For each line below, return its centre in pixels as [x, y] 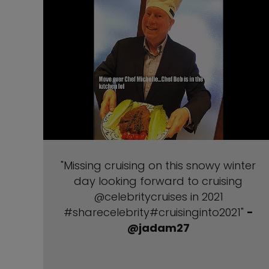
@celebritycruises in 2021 [158, 197]
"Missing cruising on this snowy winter [159, 165]
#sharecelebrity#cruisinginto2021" [155, 212]
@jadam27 [158, 228]
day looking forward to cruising [159, 181]
